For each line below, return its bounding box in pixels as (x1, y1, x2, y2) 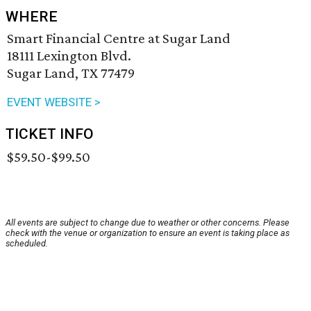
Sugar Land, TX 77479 (7, 65, 135, 82)
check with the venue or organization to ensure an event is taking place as (6, 228, 289, 239)
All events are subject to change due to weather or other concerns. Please (6, 217, 289, 228)
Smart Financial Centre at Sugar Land (7, 30, 230, 47)
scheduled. (6, 238, 48, 249)
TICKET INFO (6, 126, 94, 143)
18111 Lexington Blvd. (7, 47, 131, 65)
